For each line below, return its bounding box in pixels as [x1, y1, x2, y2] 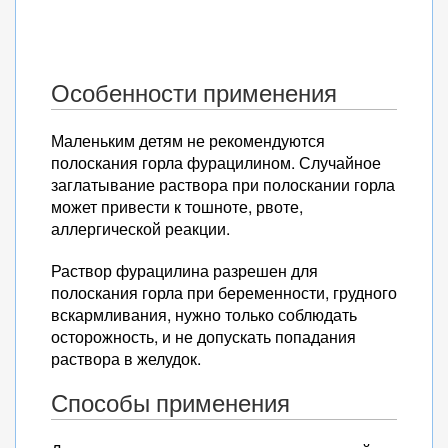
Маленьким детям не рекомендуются [51, 129, 325, 152]
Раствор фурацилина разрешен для [51, 259, 318, 282]
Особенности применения [51, 77, 337, 109]
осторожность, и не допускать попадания [51, 325, 356, 348]
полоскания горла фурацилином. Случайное [51, 151, 381, 174]
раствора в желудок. [51, 347, 201, 370]
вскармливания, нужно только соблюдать [51, 303, 357, 326]
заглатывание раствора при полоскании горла [51, 173, 395, 196]
